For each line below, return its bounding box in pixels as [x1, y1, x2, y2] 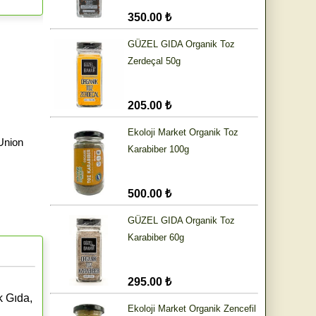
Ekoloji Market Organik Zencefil [128, 303, 256, 315]
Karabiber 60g [128, 232, 184, 243]
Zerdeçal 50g [128, 56, 181, 67]
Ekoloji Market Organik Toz [128, 127, 238, 138]
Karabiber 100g [128, 144, 189, 155]
